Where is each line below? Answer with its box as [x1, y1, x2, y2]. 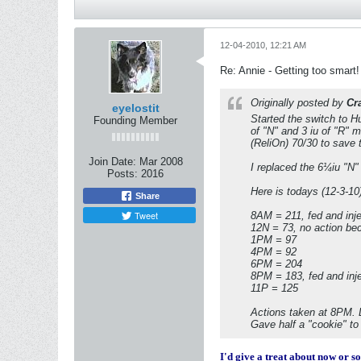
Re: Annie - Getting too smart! [220, 64, 359, 77]
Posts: [107, 168, 138, 180]
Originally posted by [251, 97, 346, 109]
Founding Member [93, 114, 177, 127]
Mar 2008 [139, 156, 183, 168]
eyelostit [111, 102, 160, 114]
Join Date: [88, 156, 136, 168]
